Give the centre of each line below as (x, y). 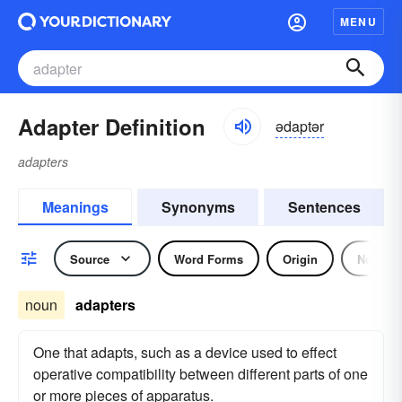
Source (90, 258)
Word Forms (209, 258)
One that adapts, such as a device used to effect (185, 352)
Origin (300, 258)
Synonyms (198, 207)
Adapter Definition (112, 127)
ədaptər (300, 126)
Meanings (75, 207)
